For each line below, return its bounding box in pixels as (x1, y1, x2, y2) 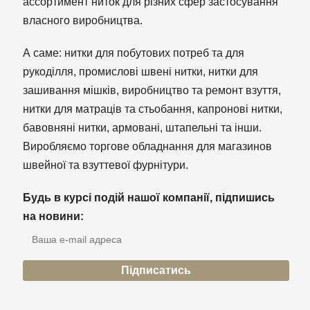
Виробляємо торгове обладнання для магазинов (22, 140, 272, 153)
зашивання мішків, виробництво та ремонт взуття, (22, 84, 281, 97)
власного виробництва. (22, 15, 143, 27)
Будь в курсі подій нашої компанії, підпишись (22, 192, 275, 204)
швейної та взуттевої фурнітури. (22, 159, 188, 172)
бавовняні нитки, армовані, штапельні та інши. (22, 122, 262, 134)
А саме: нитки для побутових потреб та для (22, 47, 244, 60)
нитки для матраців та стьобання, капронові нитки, (22, 103, 282, 116)
